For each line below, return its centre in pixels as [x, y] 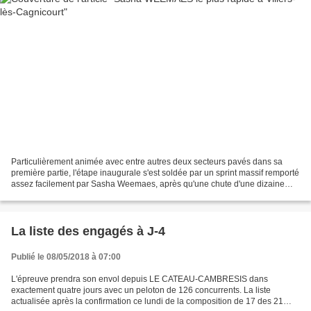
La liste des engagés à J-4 [88, 231]
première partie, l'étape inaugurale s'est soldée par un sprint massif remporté [155, 173]
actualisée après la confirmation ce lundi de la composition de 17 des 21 [147, 301]
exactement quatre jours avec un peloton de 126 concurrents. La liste [141, 290]
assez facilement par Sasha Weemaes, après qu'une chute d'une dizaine [148, 184]
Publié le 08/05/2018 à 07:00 [66, 257]
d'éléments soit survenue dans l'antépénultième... [104, 195]
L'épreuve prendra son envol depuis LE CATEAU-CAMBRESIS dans [140, 279]
